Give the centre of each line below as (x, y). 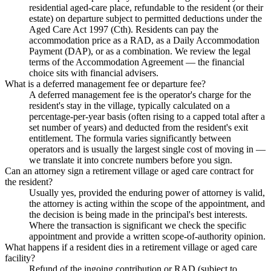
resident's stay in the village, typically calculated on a (129, 105)
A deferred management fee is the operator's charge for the (140, 94)
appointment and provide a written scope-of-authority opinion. (147, 236)
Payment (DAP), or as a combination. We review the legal (140, 51)
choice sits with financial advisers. (94, 73)
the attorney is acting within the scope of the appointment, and (147, 203)
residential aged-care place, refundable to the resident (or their (146, 7)
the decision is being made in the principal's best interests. (138, 214)
